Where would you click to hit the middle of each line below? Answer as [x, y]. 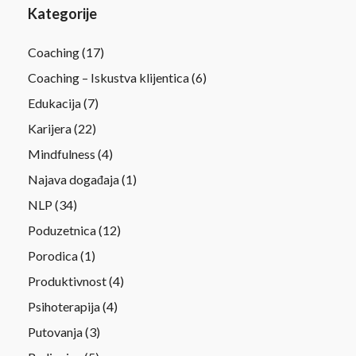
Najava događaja [74, 179]
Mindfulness [62, 153]
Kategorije [62, 13]
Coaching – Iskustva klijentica [108, 77]
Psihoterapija [64, 306]
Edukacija [54, 103]
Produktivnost [67, 281]
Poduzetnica [62, 230]
